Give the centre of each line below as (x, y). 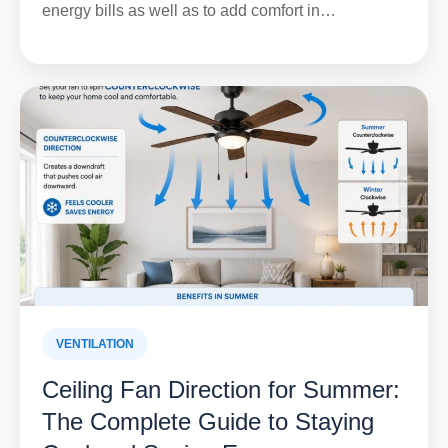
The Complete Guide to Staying (208, 422)
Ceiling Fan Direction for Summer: (221, 390)
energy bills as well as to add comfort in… (189, 11)
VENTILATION (95, 344)
